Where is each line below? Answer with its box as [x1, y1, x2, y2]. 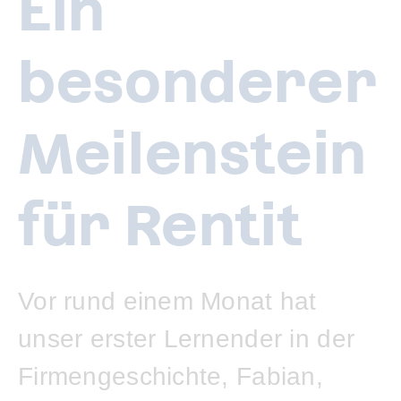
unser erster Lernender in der [18, 325, 355, 353]
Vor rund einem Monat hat [18, 287, 317, 315]
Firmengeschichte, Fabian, [18, 363, 323, 390]
